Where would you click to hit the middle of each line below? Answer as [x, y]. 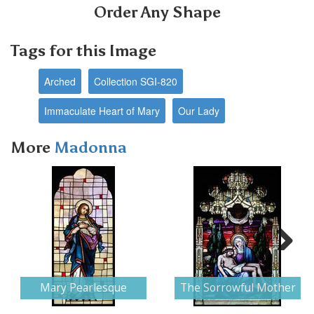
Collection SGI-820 [136, 81]
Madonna [90, 147]
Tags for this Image [83, 50]
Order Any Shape [157, 12]
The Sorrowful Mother [238, 287]
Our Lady [199, 110]
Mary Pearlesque [83, 287]
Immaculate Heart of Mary [102, 110]
